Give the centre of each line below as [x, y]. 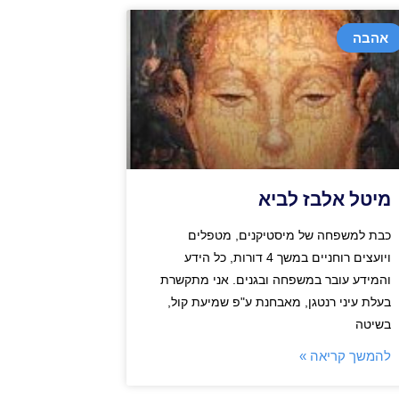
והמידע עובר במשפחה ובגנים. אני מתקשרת [275, 280]
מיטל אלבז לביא [324, 200]
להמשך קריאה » [345, 356]
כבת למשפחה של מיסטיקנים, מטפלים [289, 236]
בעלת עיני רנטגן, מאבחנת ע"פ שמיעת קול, [279, 302]
